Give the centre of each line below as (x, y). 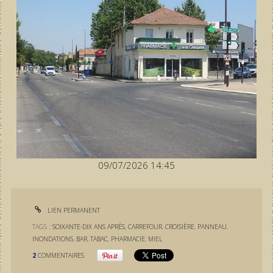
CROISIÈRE (180, 227)
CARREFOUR (145, 227)
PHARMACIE (128, 239)
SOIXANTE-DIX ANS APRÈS (89, 227)
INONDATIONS (53, 239)
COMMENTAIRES (61, 255)
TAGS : (43, 227)
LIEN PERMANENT (73, 211)
